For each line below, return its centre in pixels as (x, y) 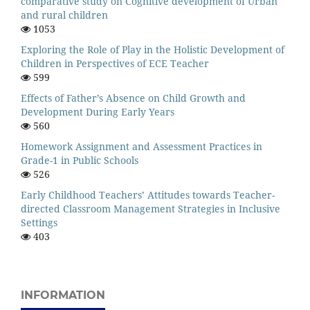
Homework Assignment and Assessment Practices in (142, 146)
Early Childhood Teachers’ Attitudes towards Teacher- (148, 194)
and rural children (64, 15)
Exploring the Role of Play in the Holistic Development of (153, 50)
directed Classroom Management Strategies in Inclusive (151, 208)
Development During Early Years (98, 112)
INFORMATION (63, 295)
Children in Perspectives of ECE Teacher (115, 64)
